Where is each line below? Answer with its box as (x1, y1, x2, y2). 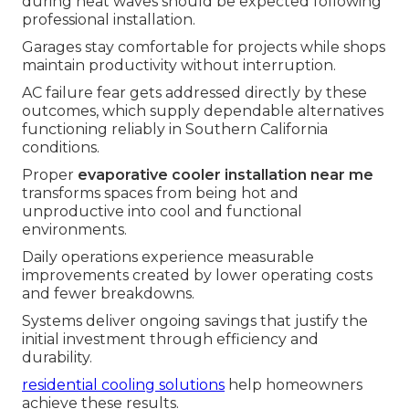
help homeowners (225, 376, 362, 394)
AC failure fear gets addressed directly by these (22, 84, 367, 102)
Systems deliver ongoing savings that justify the (22, 312, 368, 330)
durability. (22, 349, 92, 367)
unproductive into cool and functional (22, 203, 302, 221)
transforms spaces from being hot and (22, 184, 299, 203)
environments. (22, 221, 127, 239)
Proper (22, 166, 78, 184)
